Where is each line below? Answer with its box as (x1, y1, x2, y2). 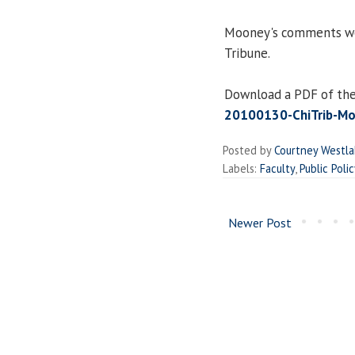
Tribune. (224, 44, 270, 62)
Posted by (223, 142, 274, 158)
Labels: (223, 160, 260, 176)
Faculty (260, 160, 295, 176)
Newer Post (228, 214, 292, 231)
